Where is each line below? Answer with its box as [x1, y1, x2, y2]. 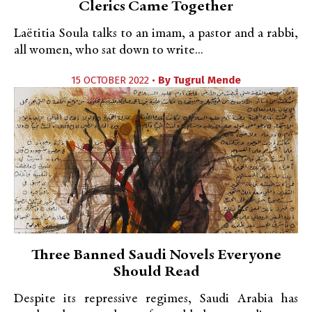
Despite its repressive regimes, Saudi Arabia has [14, 292, 298, 306]
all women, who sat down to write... [14, 44, 203, 57]
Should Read [112, 265, 200, 280]
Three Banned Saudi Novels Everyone [31, 248, 281, 263]
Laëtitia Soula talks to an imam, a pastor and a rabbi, [14, 27, 298, 40]
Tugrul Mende [173, 74, 241, 86]
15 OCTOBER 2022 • [71, 74, 158, 86]
